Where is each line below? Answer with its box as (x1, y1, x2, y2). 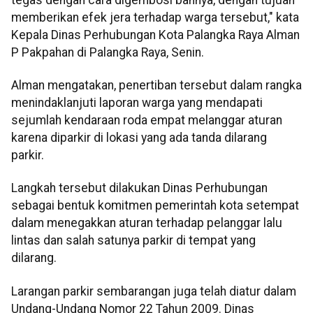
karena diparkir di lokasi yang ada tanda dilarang (11, 131, 267, 145)
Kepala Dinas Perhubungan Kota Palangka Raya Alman (11, 27, 300, 42)
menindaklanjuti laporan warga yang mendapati (11, 96, 263, 110)
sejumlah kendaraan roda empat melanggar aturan (11, 113, 282, 128)
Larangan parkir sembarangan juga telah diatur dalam (11, 284, 296, 298)
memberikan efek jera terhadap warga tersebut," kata (11, 10, 299, 24)
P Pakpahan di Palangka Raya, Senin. (11, 45, 204, 59)
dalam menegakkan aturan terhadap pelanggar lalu (11, 216, 282, 231)
